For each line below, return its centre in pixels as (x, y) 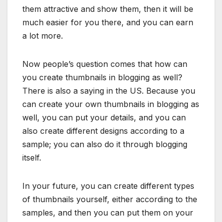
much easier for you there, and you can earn (108, 23)
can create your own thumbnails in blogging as (111, 104)
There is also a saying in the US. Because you (109, 91)
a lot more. (43, 36)
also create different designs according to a (103, 131)
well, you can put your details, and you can (104, 118)
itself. (32, 158)
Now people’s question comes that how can (105, 64)
